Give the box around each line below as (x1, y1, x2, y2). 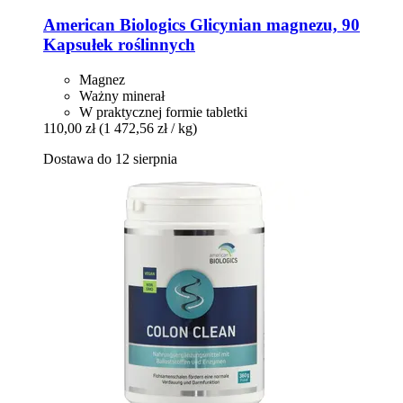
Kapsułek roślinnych (43, 35, 195, 55)
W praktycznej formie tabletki (79, 104, 247, 121)
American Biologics (43, 15, 185, 35)
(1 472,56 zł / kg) (99, 121, 197, 137)
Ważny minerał (79, 88, 165, 104)
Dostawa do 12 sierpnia (43, 151, 177, 167)
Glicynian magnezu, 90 (185, 15, 360, 35)
